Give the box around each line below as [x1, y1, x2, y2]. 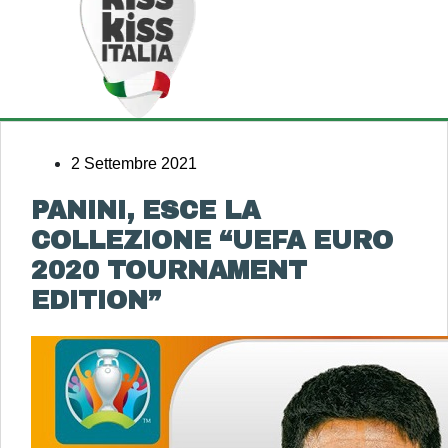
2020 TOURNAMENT [31, 257, 307, 284]
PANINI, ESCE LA [31, 197, 260, 224]
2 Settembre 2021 [71, 155, 197, 172]
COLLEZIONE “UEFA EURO [31, 227, 393, 254]
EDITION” [31, 287, 161, 314]
